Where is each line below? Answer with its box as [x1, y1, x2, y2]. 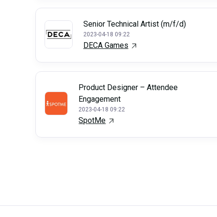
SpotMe [78, 116, 106, 125]
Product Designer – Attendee [78, 83, 178, 92]
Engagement [78, 94, 121, 104]
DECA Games [83, 41, 128, 50]
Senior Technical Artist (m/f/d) [83, 19, 186, 29]
